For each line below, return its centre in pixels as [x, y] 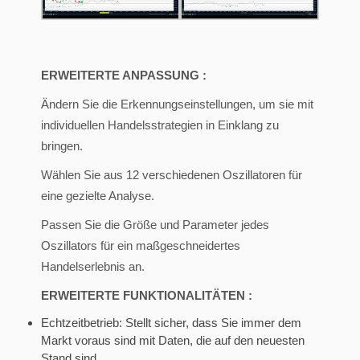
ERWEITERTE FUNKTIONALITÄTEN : [147, 296]
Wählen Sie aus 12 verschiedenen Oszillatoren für [172, 175]
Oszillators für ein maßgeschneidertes [141, 246]
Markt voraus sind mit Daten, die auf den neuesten [173, 341]
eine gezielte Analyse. [98, 196]
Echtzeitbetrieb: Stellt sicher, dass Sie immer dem [171, 323]
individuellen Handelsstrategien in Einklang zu [160, 125]
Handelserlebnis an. [93, 267]
